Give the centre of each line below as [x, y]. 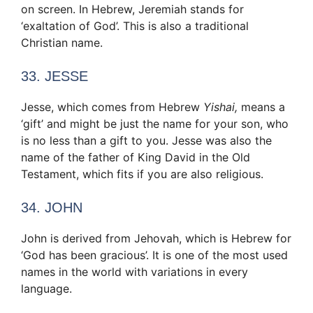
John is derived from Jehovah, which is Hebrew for [156, 238]
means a [261, 107]
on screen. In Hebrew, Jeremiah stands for [132, 9]
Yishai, [219, 107]
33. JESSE [54, 76]
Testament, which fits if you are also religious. [142, 174]
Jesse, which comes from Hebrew [110, 107]
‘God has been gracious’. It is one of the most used [154, 255]
